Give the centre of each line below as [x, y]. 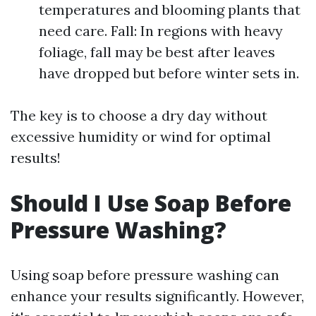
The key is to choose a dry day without [139, 115]
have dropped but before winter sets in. [169, 73]
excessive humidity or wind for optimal [141, 136]
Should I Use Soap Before [151, 203]
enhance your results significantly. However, [157, 296]
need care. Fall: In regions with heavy [161, 31]
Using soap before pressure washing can [145, 275]
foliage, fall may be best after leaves [157, 52]
